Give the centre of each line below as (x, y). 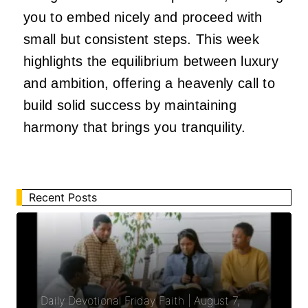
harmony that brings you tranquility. (135, 127)
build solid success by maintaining (130, 105)
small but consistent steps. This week (141, 39)
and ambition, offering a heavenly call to (150, 83)
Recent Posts (63, 197)
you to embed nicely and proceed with (143, 17)
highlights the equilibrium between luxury (151, 61)
